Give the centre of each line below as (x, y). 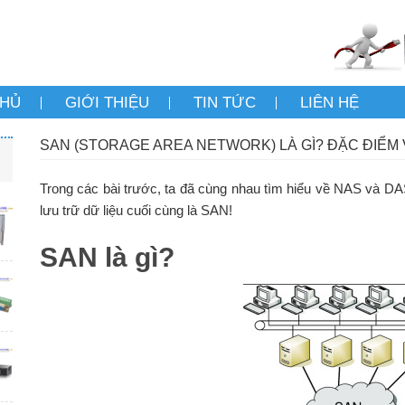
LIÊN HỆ (330, 103)
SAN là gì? (107, 258)
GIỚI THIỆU (107, 103)
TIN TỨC (225, 103)
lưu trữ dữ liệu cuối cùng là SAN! (136, 211)
